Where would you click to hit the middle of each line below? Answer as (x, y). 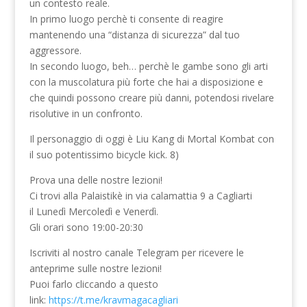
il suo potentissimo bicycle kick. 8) (104, 154)
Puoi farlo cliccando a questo (94, 284)
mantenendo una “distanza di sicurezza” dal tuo (134, 34)
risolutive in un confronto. (86, 113)
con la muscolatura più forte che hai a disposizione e (146, 82)
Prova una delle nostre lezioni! (96, 180)
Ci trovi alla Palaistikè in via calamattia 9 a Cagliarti (140, 195)
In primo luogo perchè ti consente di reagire (126, 19)
